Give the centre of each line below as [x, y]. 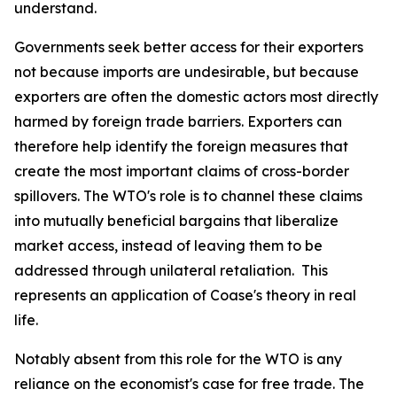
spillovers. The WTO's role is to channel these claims [188, 196]
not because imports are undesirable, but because [187, 72]
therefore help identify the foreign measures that [181, 146]
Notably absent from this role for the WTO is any [178, 359]
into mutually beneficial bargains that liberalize [176, 221]
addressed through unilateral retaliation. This [171, 270]
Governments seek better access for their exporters [189, 47]
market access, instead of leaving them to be [168, 245]
